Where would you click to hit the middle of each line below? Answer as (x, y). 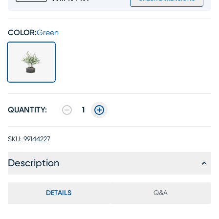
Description (33, 163)
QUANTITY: (27, 110)
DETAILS (59, 193)
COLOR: (22, 33)
